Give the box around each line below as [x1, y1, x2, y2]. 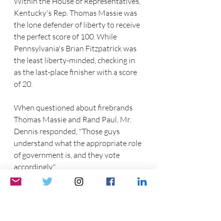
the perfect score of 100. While [14, 32, 118, 42]
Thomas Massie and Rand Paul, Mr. [14, 114, 133, 125]
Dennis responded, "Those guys [14, 126, 121, 137]
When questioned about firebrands [14, 103, 134, 113]
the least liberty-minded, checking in [14, 55, 137, 66]
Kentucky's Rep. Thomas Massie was [14, 8, 139, 18]
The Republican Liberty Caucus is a [14, 185, 132, 196]
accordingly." [14, 162, 56, 172]
